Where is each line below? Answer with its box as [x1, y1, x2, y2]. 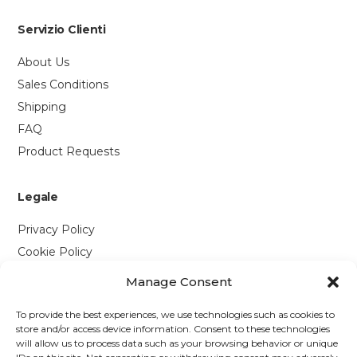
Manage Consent [125, 274, 232, 289]
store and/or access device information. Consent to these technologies [16, 323, 330, 335]
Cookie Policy [18, 245, 93, 260]
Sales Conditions [18, 77, 109, 92]
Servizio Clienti [18, 22, 106, 37]
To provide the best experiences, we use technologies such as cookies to [16, 308, 335, 320]
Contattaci [18, 290, 82, 305]
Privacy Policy [18, 222, 96, 237]
